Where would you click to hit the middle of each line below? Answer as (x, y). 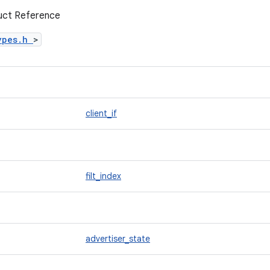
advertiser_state (118, 239)
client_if (101, 113)
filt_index (103, 176)
